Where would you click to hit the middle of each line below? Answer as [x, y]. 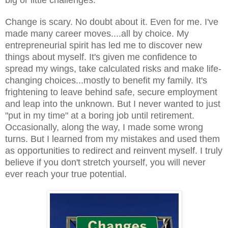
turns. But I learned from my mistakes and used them [112, 139]
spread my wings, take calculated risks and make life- [113, 68]
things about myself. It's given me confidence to [101, 57]
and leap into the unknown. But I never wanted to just [113, 104]
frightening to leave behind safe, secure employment [111, 92]
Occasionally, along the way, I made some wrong [104, 127]
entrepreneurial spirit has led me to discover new [104, 45]
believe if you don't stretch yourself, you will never [105, 162]
